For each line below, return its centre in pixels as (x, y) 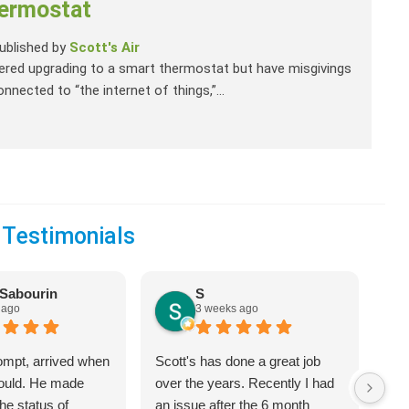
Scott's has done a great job (238, 362)
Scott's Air (105, 48)
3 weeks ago (227, 309)
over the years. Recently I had (245, 383)
